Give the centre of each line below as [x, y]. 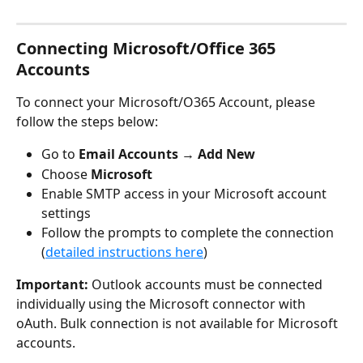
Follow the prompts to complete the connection [189, 233]
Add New [226, 154]
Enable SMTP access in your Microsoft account [186, 194]
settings [66, 214]
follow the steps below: [87, 122]
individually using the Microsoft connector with [162, 304]
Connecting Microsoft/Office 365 [148, 49]
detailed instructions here [124, 252]
